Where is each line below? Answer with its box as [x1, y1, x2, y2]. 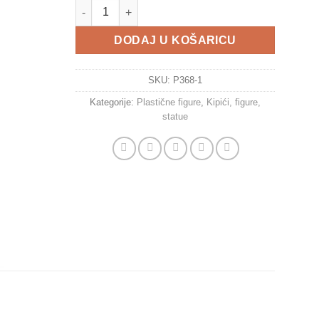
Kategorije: [90, 96, 137, 108]
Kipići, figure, [206, 96, 261, 108]
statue [162, 110, 189, 122]
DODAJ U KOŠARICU [114, 34, 236, 47]
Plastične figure [137, 96, 202, 108]
